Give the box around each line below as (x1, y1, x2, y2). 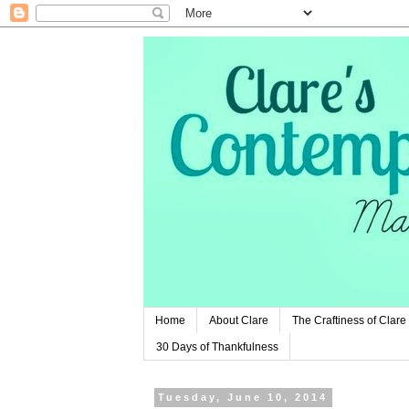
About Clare (209, 314, 268, 328)
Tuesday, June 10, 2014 (158, 392, 329, 404)
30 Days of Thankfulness (156, 340, 278, 353)
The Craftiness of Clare (292, 314, 406, 328)
